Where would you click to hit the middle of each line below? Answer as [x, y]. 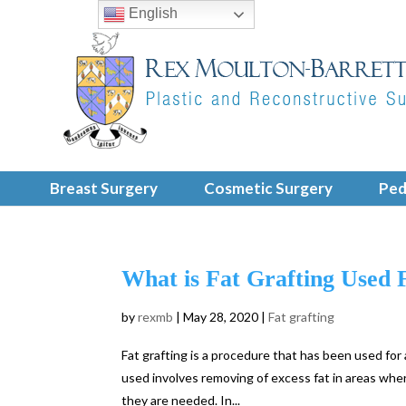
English [151, 14]
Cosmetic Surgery [269, 188]
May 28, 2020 [221, 317]
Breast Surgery [104, 188]
